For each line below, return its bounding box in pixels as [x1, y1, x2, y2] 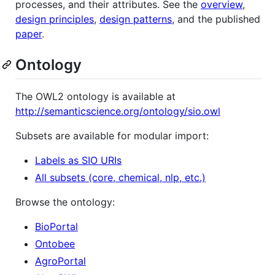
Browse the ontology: [15, 195, 115, 208]
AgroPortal [35, 254, 86, 267]
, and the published [172, 12, 260, 25]
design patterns [99, 12, 172, 25]
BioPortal [35, 220, 78, 233]
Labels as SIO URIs [35, 153, 122, 166]
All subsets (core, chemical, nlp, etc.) [35, 171, 206, 184]
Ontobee [35, 237, 75, 250]
